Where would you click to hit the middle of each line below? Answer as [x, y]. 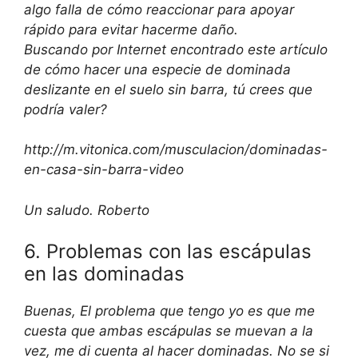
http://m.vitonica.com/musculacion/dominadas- [176, 149]
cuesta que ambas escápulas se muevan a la [169, 331]
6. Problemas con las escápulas [168, 251]
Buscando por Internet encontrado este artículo [176, 49]
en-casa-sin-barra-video [104, 169]
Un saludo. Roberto [87, 210]
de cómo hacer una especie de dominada [157, 69]
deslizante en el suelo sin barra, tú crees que [168, 89]
